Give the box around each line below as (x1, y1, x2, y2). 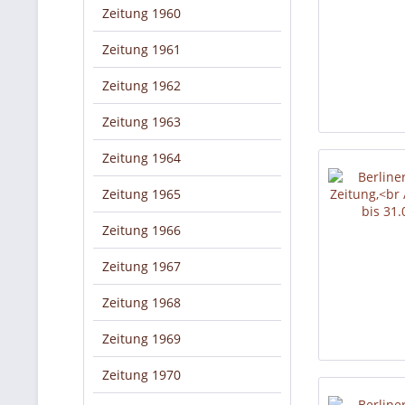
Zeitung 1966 (102, 221, 181, 239)
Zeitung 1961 (102, 41, 181, 58)
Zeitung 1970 (102, 366, 181, 383)
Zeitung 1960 (102, 5, 181, 22)
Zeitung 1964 (102, 149, 181, 166)
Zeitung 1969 (102, 330, 181, 347)
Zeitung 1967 (102, 258, 181, 275)
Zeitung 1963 (102, 113, 181, 130)
